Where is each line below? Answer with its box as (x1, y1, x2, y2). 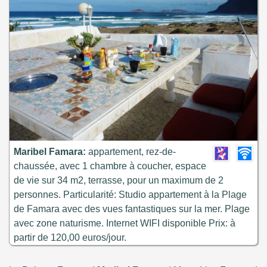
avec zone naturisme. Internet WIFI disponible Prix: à (14, 218, 235, 228)
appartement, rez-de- (86, 147, 176, 157)
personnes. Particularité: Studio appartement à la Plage (14, 190, 247, 200)
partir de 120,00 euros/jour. (14, 232, 126, 243)
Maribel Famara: (14, 147, 86, 157)
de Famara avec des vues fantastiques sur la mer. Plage (14, 204, 250, 214)
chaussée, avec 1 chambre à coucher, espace (14, 161, 206, 171)
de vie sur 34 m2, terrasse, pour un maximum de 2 (14, 175, 223, 185)
